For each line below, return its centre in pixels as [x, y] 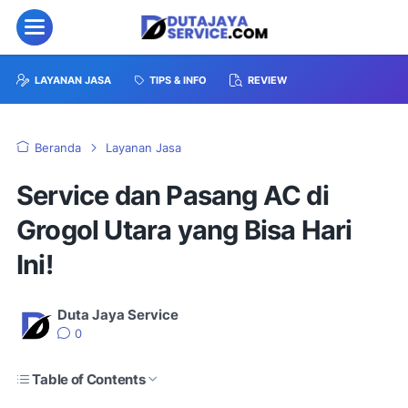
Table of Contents [89, 379]
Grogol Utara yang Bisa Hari [184, 230]
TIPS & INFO [178, 81]
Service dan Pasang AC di [173, 195]
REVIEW [267, 81]
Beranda [58, 148]
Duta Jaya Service [118, 315]
